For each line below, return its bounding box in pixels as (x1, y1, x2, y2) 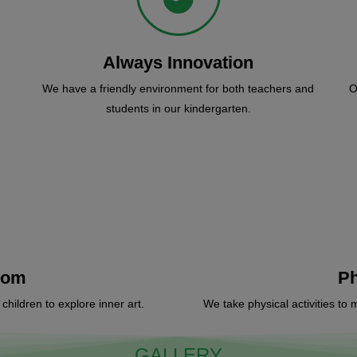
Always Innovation (103, 53, 254, 73)
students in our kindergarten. (105, 102, 251, 116)
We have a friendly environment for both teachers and (42, 82, 315, 96)
